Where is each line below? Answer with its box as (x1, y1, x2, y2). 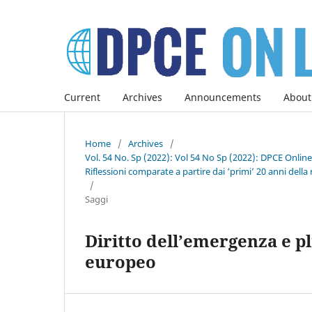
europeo (85, 249, 156, 273)
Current (64, 90, 100, 104)
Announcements (185, 90, 261, 104)
